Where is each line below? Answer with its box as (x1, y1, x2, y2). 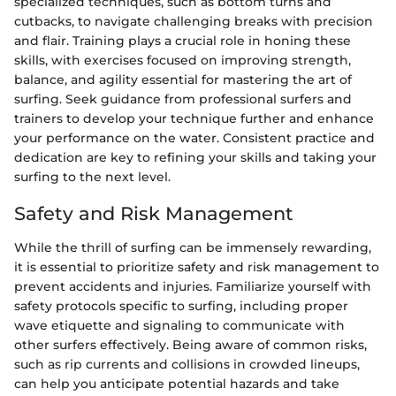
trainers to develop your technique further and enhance (14, 110, 374, 126)
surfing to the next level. (14, 169, 171, 185)
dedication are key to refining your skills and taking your (14, 149, 377, 165)
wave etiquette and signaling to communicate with (14, 316, 345, 333)
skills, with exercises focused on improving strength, (14, 52, 351, 68)
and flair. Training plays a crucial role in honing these (14, 33, 351, 49)
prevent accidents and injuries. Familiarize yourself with (14, 278, 371, 294)
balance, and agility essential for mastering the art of (14, 72, 352, 88)
